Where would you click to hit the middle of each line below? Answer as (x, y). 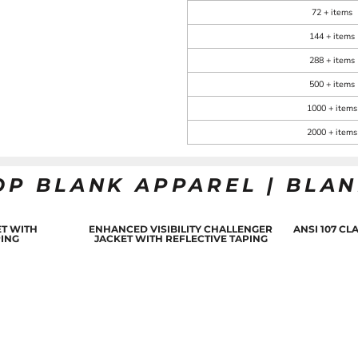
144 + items (332, 37)
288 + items (332, 61)
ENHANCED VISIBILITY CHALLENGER (181, 229)
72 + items (332, 13)
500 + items (332, 85)
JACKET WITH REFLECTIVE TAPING (181, 238)
